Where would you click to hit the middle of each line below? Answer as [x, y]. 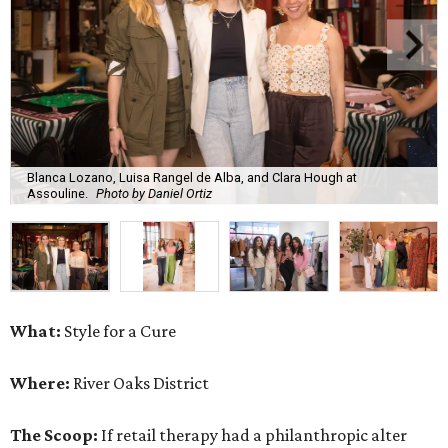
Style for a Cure [118, 330]
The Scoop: [55, 434]
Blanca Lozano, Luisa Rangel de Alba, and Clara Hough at [192, 178]
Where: [40, 382]
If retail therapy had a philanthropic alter [254, 434]
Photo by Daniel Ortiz [154, 194]
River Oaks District [139, 382]
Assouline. [57, 194]
